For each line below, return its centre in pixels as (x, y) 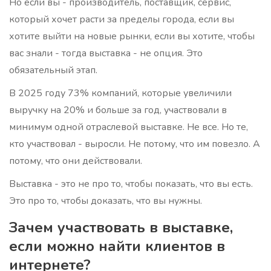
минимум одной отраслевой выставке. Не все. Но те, (129, 127)
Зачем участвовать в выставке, (121, 228)
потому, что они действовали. (76, 161)
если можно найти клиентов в (117, 247)
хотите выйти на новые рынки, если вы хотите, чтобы (132, 37)
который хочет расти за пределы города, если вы (122, 20)
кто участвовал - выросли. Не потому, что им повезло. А (135, 144)
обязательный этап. (53, 70)
